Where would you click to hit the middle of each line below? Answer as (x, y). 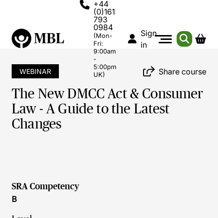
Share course (182, 71)
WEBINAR (35, 71)
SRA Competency (45, 186)
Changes (37, 124)
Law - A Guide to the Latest (91, 109)
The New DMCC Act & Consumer (108, 94)
